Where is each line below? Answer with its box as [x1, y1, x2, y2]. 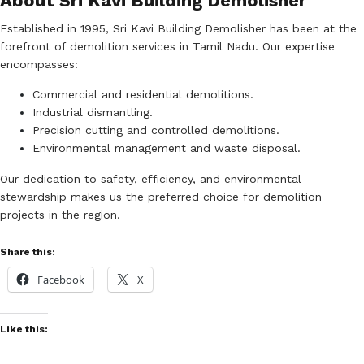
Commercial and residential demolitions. [32, 87, 253, 101]
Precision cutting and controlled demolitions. [32, 123, 279, 136]
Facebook [37, 271, 84, 287]
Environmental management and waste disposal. [32, 141, 301, 154]
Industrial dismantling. [32, 105, 153, 119]
